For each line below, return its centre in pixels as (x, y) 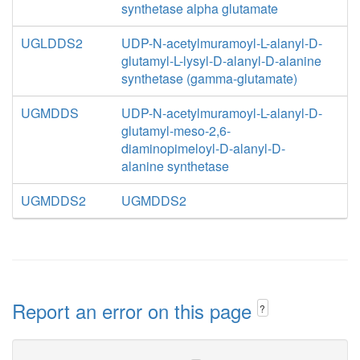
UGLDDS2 (52, 43)
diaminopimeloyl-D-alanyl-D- (203, 148)
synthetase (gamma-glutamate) (209, 78)
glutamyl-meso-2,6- (176, 131)
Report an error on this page (135, 311)
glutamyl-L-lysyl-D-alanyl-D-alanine (221, 61)
